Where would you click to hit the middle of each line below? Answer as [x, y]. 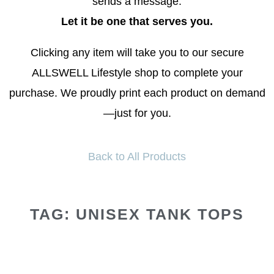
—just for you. [137, 113]
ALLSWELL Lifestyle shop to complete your [137, 73]
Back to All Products [137, 157]
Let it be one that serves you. [137, 21]
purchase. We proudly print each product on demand [137, 93]
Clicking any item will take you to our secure [137, 53]
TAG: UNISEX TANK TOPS [137, 214]
